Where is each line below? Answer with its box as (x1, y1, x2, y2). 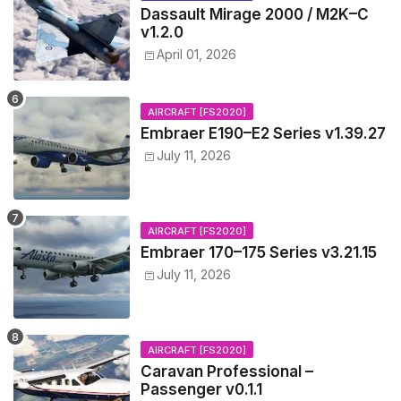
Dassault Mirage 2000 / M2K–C (141, 5, 369, 24)
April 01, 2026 (157, 47, 236, 63)
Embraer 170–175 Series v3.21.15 (141, 243, 377, 262)
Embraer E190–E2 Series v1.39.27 (141, 124, 386, 143)
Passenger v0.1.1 (141, 380, 262, 399)
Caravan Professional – (141, 363, 313, 381)
